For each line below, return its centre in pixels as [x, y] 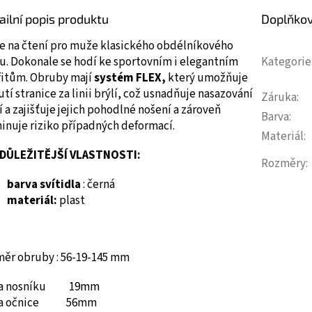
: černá [98, 184]
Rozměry [283, 163]
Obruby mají [62, 78]
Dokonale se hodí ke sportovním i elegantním [124, 62]
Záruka [279, 97]
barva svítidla [44, 184]
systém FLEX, [130, 78]
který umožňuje [207, 78]
